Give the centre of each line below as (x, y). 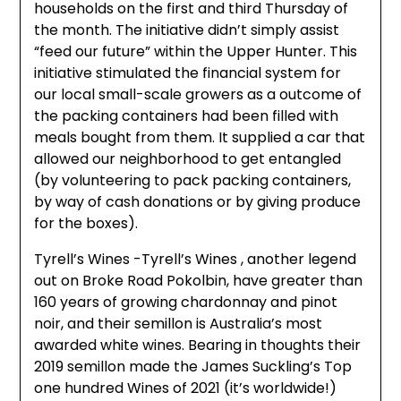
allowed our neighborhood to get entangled (188, 159)
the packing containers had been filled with (187, 116)
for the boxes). (86, 224)
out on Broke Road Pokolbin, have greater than (199, 281)
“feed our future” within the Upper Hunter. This (196, 52)
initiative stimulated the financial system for (188, 73)
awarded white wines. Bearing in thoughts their (198, 346)
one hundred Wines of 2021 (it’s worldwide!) (186, 388)
